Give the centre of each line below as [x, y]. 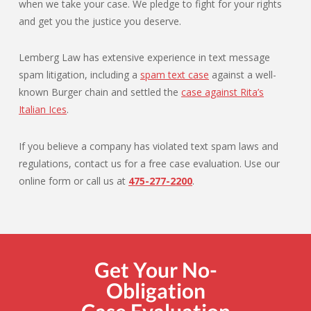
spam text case [175, 75]
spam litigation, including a [79, 75]
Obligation [155, 290]
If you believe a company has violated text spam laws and [149, 146]
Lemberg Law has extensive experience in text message [144, 58]
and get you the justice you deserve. [100, 22]
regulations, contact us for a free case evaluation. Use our [149, 163]
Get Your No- [155, 269]
